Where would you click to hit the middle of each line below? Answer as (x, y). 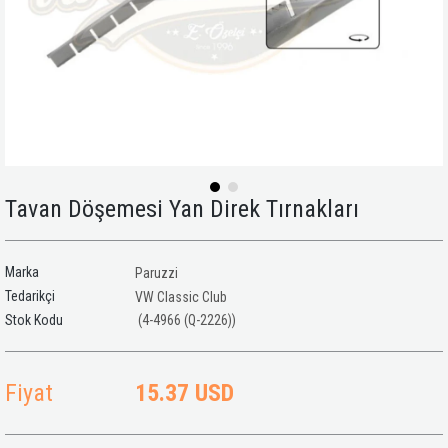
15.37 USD (184, 393)
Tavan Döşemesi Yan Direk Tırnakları (182, 209)
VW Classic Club (181, 297)
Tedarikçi (30, 296)
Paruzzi (156, 273)
